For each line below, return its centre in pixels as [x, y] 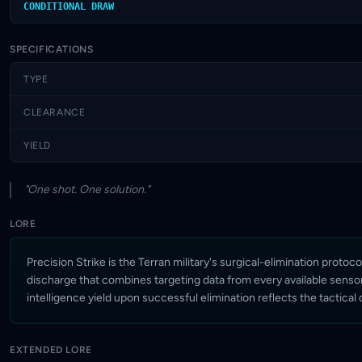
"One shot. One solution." [87, 189]
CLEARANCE [55, 112]
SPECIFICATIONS [52, 49]
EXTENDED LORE [51, 350]
